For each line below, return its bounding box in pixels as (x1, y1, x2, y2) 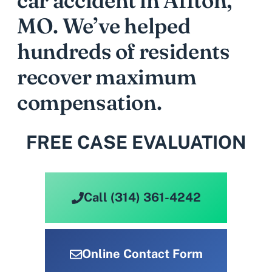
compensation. (17, 89, 162, 116)
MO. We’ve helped (17, 13, 191, 39)
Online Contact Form (81, 246, 203, 262)
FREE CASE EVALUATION (26, 131, 246, 154)
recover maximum (17, 64, 197, 90)
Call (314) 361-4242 (83, 190, 201, 205)
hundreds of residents (17, 38, 230, 65)
